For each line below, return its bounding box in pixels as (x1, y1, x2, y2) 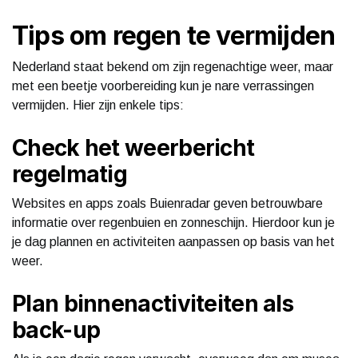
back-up (12, 316, 101, 344)
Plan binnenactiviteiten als (12, 289, 294, 317)
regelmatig (12, 160, 128, 188)
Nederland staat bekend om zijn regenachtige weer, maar (12, 59, 333, 74)
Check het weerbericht (12, 133, 255, 161)
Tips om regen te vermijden (12, 19, 336, 51)
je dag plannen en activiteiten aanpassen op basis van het (12, 234, 335, 249)
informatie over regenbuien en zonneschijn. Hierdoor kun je (12, 215, 335, 229)
